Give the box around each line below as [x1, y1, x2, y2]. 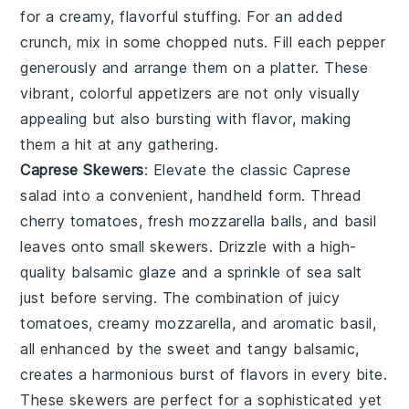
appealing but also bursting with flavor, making [20, 110, 351, 129]
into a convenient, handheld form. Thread [58, 186, 362, 205]
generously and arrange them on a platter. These [20, 58, 369, 78]
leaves [20, 237, 67, 257]
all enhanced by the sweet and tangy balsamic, [20, 340, 360, 359]
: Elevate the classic [143, 161, 293, 180]
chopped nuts [166, 33, 265, 52]
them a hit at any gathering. [20, 135, 219, 154]
